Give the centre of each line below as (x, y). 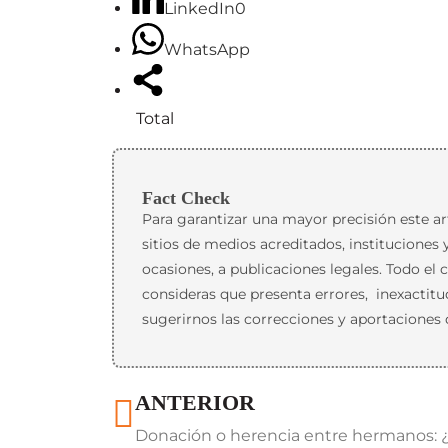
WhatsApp (207, 49)
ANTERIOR (195, 402)
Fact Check (186, 197)
